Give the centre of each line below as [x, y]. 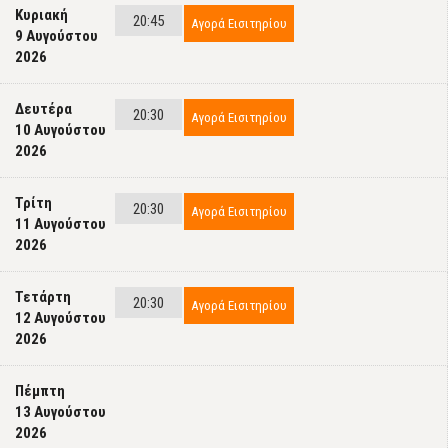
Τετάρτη [43, 297]
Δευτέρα [43, 109]
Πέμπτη [40, 391]
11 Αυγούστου [60, 224]
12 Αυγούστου [60, 318]
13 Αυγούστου [60, 412]
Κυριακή [41, 15]
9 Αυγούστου [56, 36]
